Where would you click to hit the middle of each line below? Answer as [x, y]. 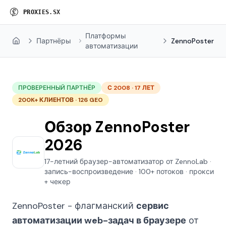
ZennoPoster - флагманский [74, 206]
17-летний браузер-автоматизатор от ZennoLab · [128, 161]
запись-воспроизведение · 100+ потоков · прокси [129, 172]
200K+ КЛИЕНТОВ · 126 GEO [61, 100]
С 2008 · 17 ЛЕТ [131, 88]
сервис [153, 206]
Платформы [105, 36]
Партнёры [54, 41]
